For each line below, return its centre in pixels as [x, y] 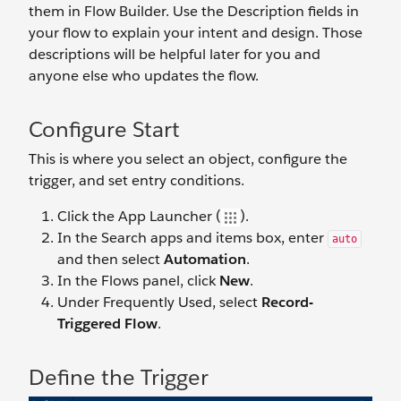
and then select [111, 259]
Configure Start [104, 129]
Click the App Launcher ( [139, 216]
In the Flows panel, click [138, 280]
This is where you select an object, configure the [188, 158]
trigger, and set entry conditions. [137, 180]
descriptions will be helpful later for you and [175, 54]
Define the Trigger [119, 377]
